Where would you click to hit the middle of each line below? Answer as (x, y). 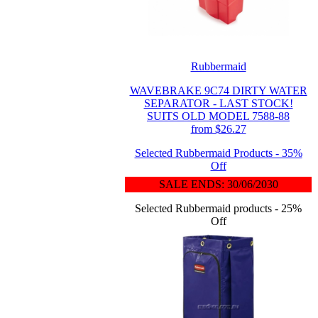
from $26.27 (218, 129)
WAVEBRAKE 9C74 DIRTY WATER (218, 91)
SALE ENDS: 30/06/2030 (218, 184)
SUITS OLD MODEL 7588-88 (218, 116)
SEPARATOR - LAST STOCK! (218, 103)
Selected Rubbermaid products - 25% (218, 208)
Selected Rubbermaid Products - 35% (218, 153)
